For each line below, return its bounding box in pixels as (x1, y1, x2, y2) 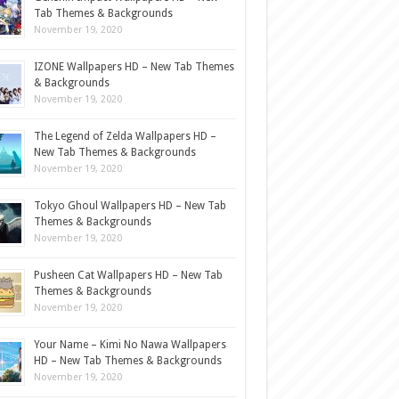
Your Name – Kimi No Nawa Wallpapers (33, 338, 226, 351)
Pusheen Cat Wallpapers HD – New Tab (33, 269, 223, 281)
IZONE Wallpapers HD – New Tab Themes (33, 61, 234, 73)
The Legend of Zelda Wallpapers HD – (33, 130, 216, 142)
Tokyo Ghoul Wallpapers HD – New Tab (33, 199, 226, 212)
